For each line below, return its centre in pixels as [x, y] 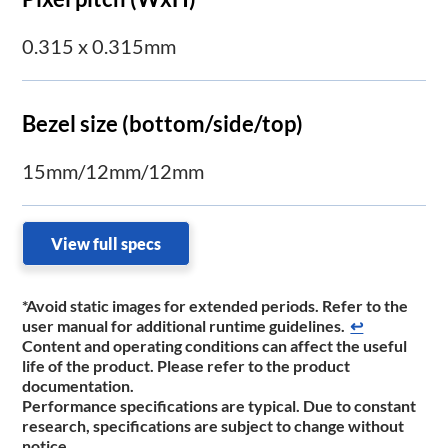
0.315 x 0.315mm [99, 45]
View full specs [106, 244]
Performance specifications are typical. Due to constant [219, 406]
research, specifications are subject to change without [213, 426]
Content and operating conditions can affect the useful [215, 346]
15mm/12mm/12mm [113, 171]
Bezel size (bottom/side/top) [163, 124]
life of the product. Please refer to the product [186, 366]
